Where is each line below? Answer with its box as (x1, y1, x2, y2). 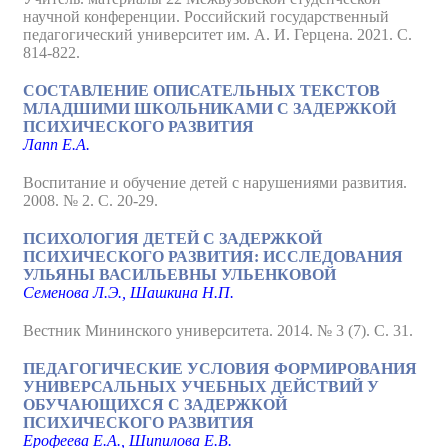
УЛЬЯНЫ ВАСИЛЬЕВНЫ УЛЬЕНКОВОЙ (23, 266, 336, 283)
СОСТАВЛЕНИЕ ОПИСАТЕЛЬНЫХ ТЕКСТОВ (23, 82, 380, 99)
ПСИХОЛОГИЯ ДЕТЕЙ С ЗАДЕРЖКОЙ (23, 230, 322, 247)
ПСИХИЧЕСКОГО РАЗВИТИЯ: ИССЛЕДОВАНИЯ (23, 248, 403, 265)
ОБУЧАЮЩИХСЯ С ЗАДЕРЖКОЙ (23, 396, 287, 413)
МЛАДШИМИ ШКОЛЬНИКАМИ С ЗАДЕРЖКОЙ (23, 100, 396, 117)
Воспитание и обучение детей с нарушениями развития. (23, 174, 407, 191)
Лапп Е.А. (23, 136, 90, 153)
